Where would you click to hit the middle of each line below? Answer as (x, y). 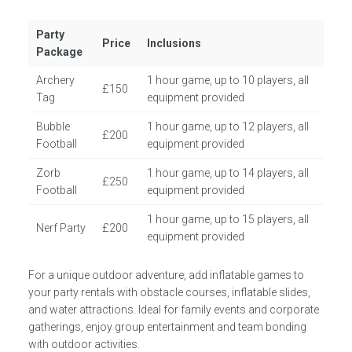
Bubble (53, 126)
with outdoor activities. (84, 344)
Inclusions (174, 43)
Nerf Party (61, 228)
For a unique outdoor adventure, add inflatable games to (166, 275)
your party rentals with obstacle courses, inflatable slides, (169, 292)
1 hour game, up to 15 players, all (228, 219)
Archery (56, 80)
